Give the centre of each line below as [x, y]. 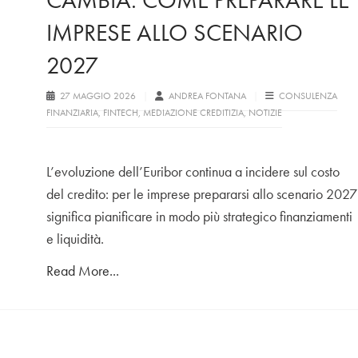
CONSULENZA [308, 96]
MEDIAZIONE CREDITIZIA [193, 113]
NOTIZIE [265, 113]
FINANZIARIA [72, 113]
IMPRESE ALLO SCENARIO [175, 33]
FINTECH [121, 113]
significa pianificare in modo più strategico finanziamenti [199, 217]
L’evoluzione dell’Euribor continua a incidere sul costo [193, 172]
